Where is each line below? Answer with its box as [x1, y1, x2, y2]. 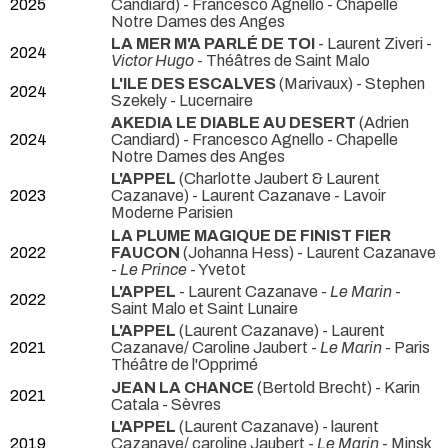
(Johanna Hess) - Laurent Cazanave [180, 243, 436, 261]
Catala [111, 395, 162, 413]
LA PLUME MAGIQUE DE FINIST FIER [111, 226, 391, 244]
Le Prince [120, 260, 187, 278]
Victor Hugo [111, 52, 194, 70]
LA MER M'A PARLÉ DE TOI [111, 35, 315, 53]
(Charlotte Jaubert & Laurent [176, 170, 380, 188]
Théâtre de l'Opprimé [111, 356, 258, 374]
